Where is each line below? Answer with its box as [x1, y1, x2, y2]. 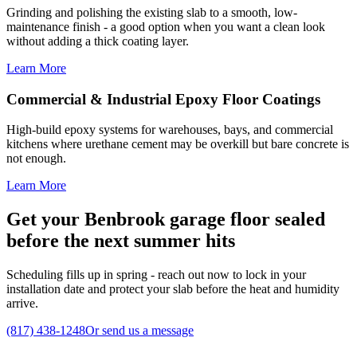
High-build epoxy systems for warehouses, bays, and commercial [6, 123, 333, 137]
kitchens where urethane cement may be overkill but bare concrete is [6, 137, 349, 151]
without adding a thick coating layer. [6, 33, 189, 48]
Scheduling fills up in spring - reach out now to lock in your [6, 268, 306, 282]
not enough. [6, 151, 66, 166]
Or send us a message [85, 324, 194, 338]
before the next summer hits [6, 230, 235, 252]
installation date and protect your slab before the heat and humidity [6, 282, 339, 296]
